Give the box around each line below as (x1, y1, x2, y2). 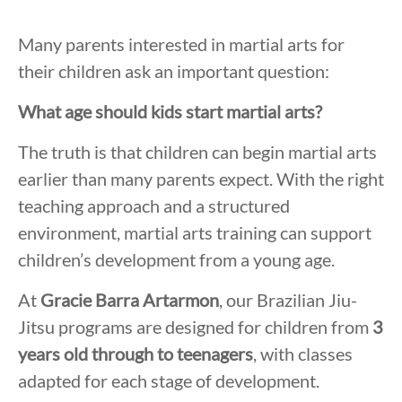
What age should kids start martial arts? (18, 100, 322, 123)
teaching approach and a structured (18, 195, 290, 217)
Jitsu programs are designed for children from (18, 316, 372, 338)
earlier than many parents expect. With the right (18, 168, 384, 190)
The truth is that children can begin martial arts (18, 141, 377, 163)
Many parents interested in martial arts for (18, 33, 345, 56)
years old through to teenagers (18, 343, 253, 365)
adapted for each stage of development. (18, 370, 319, 392)
